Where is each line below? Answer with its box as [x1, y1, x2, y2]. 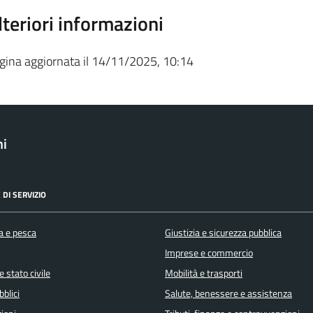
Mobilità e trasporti [165, 265, 242, 281]
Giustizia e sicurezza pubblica [165, 224, 282, 240]
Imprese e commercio [165, 245, 253, 261]
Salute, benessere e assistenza [165, 285, 292, 301]
